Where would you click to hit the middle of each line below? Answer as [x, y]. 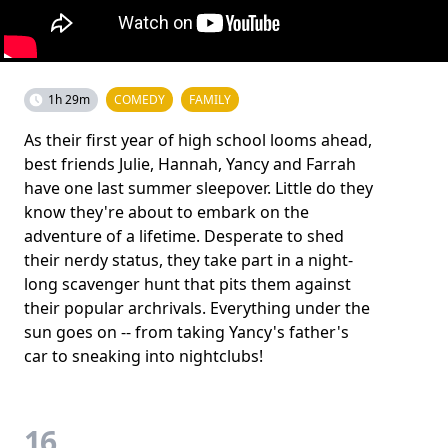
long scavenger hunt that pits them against [187, 284]
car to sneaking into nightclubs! [143, 356]
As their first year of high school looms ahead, [198, 140]
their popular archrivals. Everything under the [197, 308]
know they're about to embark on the [166, 212]
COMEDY [139, 99]
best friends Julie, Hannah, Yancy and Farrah [190, 164]
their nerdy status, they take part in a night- [188, 260]
